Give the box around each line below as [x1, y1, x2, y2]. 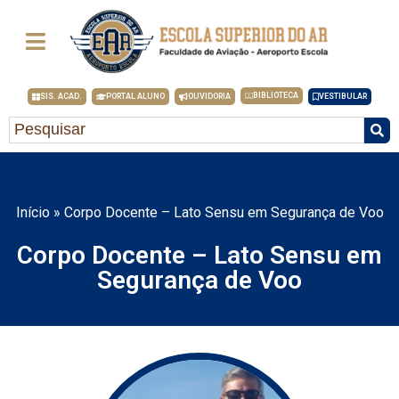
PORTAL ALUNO [106, 92, 165, 102]
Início [15, 203, 50, 221]
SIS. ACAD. [40, 92, 82, 102]
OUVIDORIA [188, 92, 231, 102]
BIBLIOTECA [253, 91, 298, 101]
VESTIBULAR [319, 92, 367, 102]
